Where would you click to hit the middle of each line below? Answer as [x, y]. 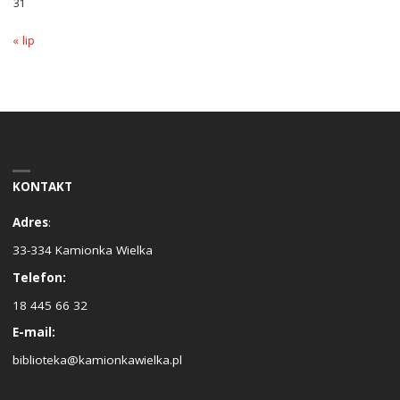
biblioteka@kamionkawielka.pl [97, 360]
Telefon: [39, 277]
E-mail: [33, 333]
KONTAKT [42, 186]
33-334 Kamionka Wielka [82, 250]
